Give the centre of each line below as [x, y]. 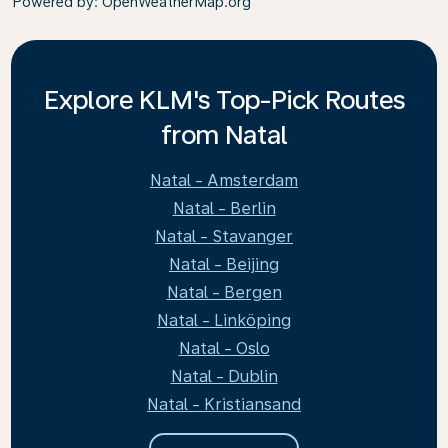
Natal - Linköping [224, 320]
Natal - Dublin [224, 376]
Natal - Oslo [224, 348]
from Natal [224, 134]
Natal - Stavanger [224, 236]
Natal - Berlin [224, 208]
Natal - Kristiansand [224, 404]
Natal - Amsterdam [224, 180]
